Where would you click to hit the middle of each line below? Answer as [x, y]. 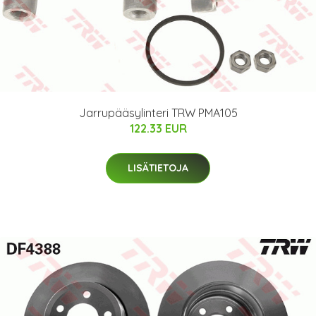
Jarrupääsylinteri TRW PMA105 [158, 113]
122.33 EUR [158, 128]
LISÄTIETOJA [158, 168]
